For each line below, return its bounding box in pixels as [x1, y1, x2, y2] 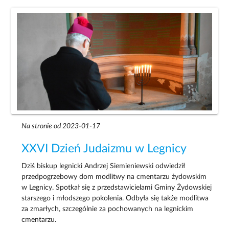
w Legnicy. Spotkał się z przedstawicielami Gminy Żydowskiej [21, 184, 212, 191]
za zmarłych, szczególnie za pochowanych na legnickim [21, 205, 194, 213]
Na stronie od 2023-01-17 [21, 122, 101, 130]
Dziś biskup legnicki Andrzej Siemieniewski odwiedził [21, 162, 186, 170]
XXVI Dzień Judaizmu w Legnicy [21, 143, 187, 154]
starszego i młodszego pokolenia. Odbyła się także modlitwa [21, 194, 209, 202]
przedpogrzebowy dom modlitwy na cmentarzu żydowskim [21, 173, 207, 180]
